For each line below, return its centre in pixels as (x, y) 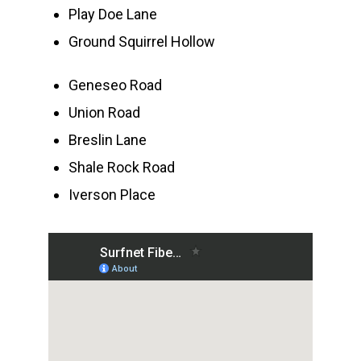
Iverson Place (112, 195)
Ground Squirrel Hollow (142, 41)
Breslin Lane (108, 140)
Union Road (105, 112)
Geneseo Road (116, 85)
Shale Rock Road (122, 167)
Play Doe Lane (113, 14)
